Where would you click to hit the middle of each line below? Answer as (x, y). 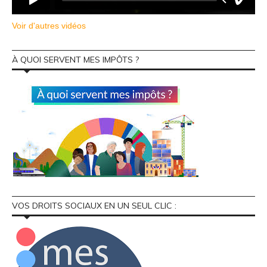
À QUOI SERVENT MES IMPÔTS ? (75, 60)
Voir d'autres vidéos (49, 26)
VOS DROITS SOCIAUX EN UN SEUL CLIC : (94, 206)
